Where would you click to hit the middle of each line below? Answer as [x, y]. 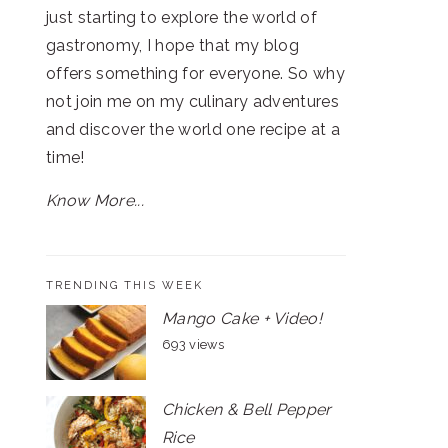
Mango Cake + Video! [242, 318]
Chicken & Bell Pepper [247, 409]
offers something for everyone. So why [195, 73]
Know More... [95, 200]
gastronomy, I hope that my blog [172, 45]
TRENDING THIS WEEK [124, 285]
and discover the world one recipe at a [193, 129]
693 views [193, 344]
